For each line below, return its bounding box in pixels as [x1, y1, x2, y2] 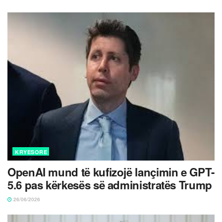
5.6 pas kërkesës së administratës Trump [7, 177, 212, 193]
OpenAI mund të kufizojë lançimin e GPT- [7, 164, 215, 180]
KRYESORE [15, 148, 47, 156]
